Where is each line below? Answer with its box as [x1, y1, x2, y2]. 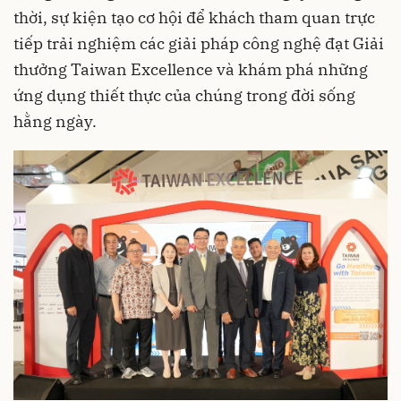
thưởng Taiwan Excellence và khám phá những [13, 59, 368, 81]
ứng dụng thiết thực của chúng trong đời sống [13, 85, 355, 107]
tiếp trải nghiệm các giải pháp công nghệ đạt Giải [13, 33, 384, 55]
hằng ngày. [13, 111, 97, 132]
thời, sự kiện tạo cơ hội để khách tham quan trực [13, 7, 375, 29]
